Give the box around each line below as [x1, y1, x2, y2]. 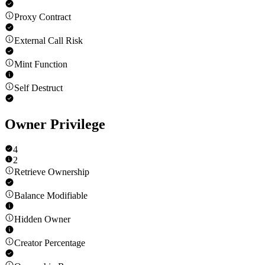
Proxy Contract [14, 11, 71, 22]
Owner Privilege [5, 117, 105, 132]
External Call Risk [14, 35, 83, 46]
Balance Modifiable [14, 190, 88, 201]
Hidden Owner [14, 214, 70, 225]
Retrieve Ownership [14, 167, 89, 177]
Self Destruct [14, 82, 63, 93]
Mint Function [14, 59, 67, 69]
